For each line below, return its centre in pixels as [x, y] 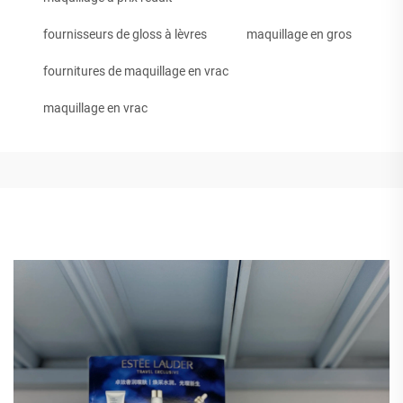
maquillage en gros [299, 34]
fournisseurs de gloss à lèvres [125, 34]
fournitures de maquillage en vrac [136, 71]
